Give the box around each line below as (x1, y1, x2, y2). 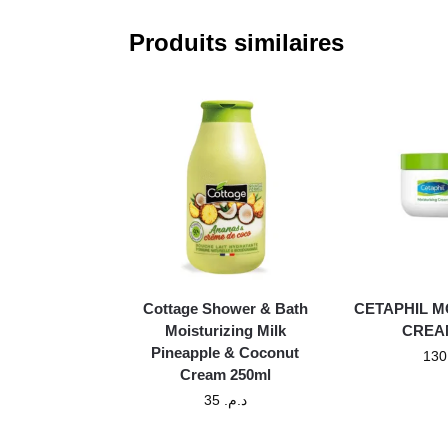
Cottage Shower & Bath (142, 299, 308, 317)
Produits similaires (128, 28, 344, 56)
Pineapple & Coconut (151, 343, 300, 361)
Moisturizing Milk (164, 321, 286, 339)
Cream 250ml (179, 365, 271, 383)
